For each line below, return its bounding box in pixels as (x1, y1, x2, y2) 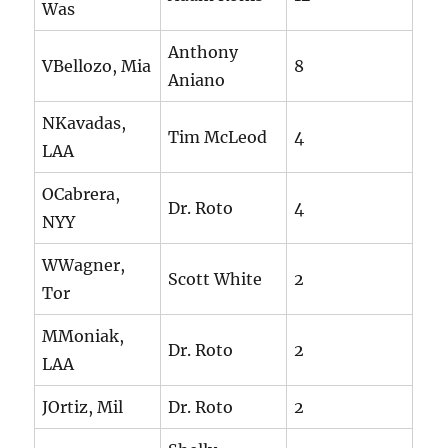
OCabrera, (42, 184, 121, 205)
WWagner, (42, 255, 126, 276)
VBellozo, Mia (42, 56, 152, 77)
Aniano (168, 70, 226, 91)
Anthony (168, 42, 239, 63)
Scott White (168, 269, 263, 290)
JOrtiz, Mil (42, 397, 124, 418)
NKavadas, (42, 113, 127, 134)
